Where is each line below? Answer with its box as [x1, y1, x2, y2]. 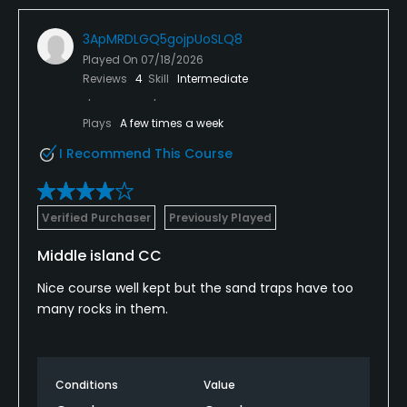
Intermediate [177, 70, 248, 86]
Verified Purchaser [42, 209, 151, 225]
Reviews [83, 70, 130, 86]
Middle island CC [37, 244, 162, 266]
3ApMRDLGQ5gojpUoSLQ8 [83, 29, 243, 48]
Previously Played [169, 209, 272, 225]
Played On [83, 51, 141, 67]
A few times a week [120, 114, 223, 131]
